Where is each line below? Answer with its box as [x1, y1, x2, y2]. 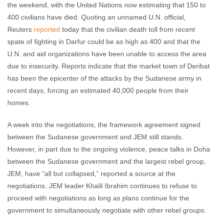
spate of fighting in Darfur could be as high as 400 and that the [7, 38, 200, 45]
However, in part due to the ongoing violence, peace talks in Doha [7, 145, 210, 153]
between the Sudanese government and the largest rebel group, [7, 157, 206, 165]
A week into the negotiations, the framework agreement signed [7, 121, 200, 129]
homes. [7, 99, 30, 107]
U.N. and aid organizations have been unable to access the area [7, 50, 206, 58]
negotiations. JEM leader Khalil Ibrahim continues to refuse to [7, 182, 197, 190]
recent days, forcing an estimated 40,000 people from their [7, 87, 189, 94]
